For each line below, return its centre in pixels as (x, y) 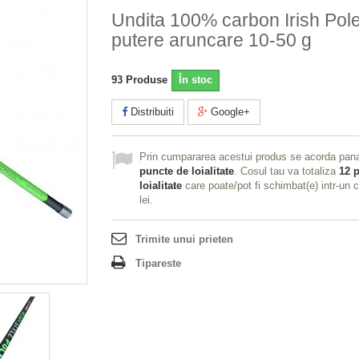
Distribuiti (151, 112)
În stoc (196, 80)
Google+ (229, 112)
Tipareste (158, 263)
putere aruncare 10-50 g (212, 40)
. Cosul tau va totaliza (286, 171)
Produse (147, 80)
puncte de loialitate (187, 171)
